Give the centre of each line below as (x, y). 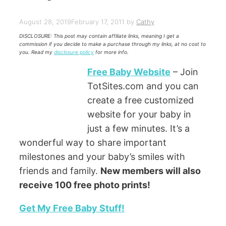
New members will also (151, 171)
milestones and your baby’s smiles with (102, 156)
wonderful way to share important (93, 142)
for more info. (111, 52)
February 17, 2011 (98, 21)
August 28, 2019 (45, 21)
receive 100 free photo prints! (85, 185)
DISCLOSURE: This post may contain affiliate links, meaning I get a (99, 36)
